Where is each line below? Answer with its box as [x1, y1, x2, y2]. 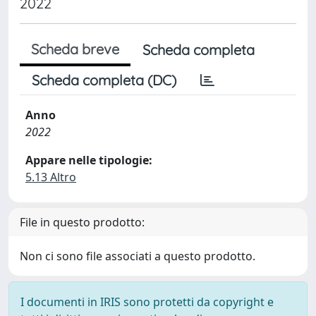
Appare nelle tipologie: [25, 152, 152, 168]
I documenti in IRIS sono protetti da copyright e [20, 294, 274, 310]
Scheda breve [31, 40, 119, 58]
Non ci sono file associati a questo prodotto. [20, 248, 255, 264]
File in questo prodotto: [20, 214, 145, 230]
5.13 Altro [25, 169, 76, 185]
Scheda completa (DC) [32, 71, 176, 89]
